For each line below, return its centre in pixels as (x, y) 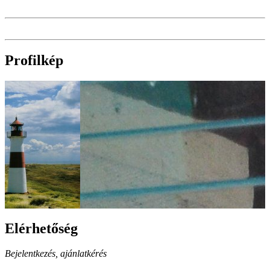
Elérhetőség (41, 228)
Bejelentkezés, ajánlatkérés (56, 254)
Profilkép (34, 60)
